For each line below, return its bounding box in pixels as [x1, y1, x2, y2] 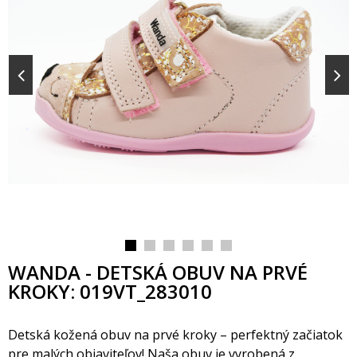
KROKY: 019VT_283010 [8, 278, 212, 304]
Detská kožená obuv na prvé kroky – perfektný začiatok [8, 326, 343, 343]
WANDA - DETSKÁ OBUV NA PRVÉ [8, 259, 308, 285]
